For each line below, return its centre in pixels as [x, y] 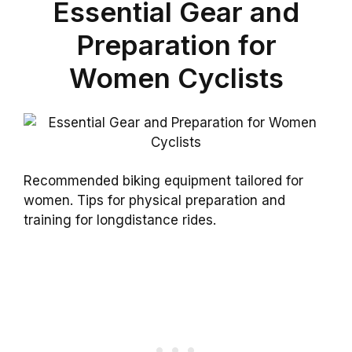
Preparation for [176, 45]
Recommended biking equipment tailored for [163, 181]
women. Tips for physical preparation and [154, 201]
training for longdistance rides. [120, 220]
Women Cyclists [176, 78]
